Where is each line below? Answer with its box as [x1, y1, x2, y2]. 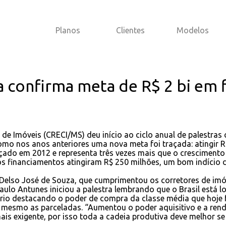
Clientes [116, 26, 145, 35]
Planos [55, 26, 80, 35]
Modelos [177, 26, 209, 35]
